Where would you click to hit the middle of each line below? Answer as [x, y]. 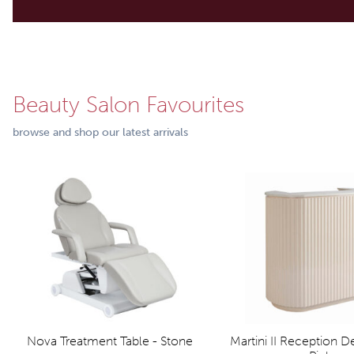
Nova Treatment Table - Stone [110, 341]
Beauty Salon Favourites [128, 105]
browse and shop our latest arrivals [100, 132]
